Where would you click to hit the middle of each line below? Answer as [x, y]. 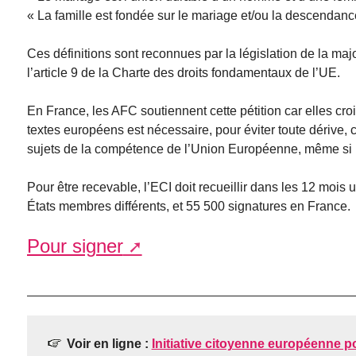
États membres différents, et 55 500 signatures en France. [188, 207]
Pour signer [75, 246]
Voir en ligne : [109, 344]
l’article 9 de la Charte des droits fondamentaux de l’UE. [183, 73]
